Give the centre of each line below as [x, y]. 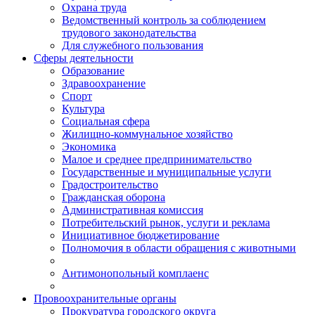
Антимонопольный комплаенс [135, 274]
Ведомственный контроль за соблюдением [164, 20]
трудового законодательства [129, 33]
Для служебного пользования [133, 46]
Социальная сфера [106, 122]
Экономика [89, 147]
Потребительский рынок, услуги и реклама [166, 223]
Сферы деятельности [84, 58]
